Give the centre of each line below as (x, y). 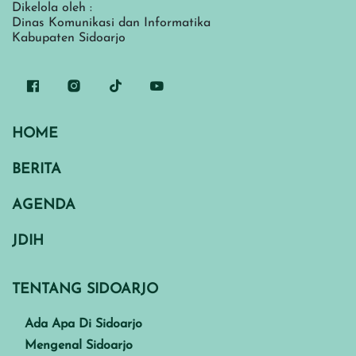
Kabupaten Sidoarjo (69, 38)
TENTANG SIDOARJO (85, 289)
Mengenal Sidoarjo (79, 345)
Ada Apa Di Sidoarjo (83, 324)
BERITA (37, 169)
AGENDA (44, 205)
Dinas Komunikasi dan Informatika (111, 23)
